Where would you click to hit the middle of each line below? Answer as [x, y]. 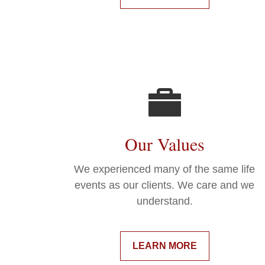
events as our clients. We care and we [165, 185]
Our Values [164, 144]
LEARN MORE [164, 246]
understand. [164, 201]
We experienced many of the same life [165, 169]
